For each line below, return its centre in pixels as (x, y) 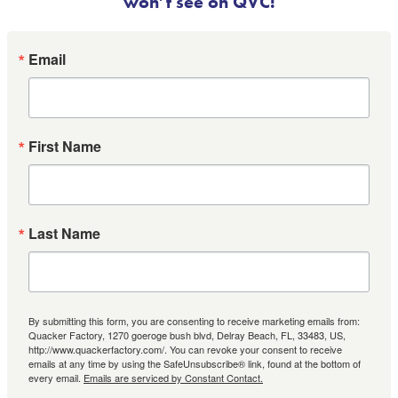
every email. (56, 377)
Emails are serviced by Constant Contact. (173, 377)
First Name (65, 146)
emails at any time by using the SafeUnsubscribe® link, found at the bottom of (195, 363)
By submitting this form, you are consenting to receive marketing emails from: (194, 320)
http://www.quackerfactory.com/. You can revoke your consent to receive (185, 349)
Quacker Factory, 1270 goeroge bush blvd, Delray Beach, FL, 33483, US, (187, 334)
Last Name (64, 233)
